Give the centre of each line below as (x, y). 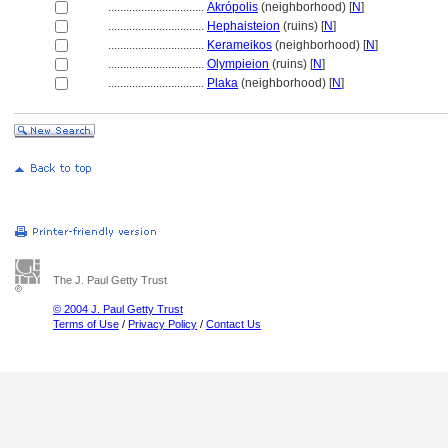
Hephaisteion (243, 26)
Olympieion (238, 64)
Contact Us (233, 324)
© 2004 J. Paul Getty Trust (118, 309)
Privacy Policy (162, 324)
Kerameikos (239, 45)
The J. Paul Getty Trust (110, 280)
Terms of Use (86, 324)
